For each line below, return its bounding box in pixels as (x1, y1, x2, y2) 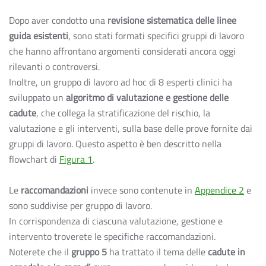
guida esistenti (9, 28, 68, 43)
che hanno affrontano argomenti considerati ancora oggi (9, 44, 236, 58)
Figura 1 (59, 152, 93, 166)
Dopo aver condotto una (9, 13, 107, 27)
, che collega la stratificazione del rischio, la (36, 106, 210, 120)
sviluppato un (9, 90, 66, 104)
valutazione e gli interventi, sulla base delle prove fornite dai (9, 121, 252, 135)
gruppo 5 (71, 245, 107, 259)
